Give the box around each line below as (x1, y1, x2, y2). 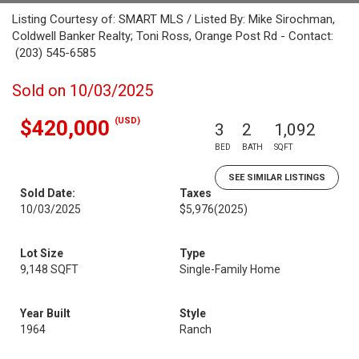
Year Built (20, 307, 71, 320)
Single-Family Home (179, 263, 280, 276)
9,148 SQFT (20, 263, 79, 276)
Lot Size (20, 247, 63, 260)
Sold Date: (20, 187, 75, 200)
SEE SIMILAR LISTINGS (228, 172, 325, 183)
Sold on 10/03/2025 (12, 81, 153, 100)
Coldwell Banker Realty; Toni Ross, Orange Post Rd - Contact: (12, 29, 333, 43)
